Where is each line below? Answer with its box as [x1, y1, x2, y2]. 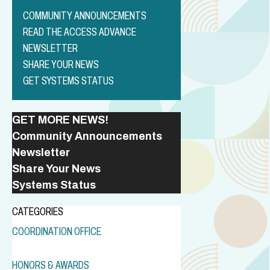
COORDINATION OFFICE [12, 225, 101, 237]
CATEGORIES [12, 205, 63, 218]
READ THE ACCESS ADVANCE [23, 25, 136, 38]
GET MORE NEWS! [12, 113, 108, 126]
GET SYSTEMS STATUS [23, 74, 114, 87]
